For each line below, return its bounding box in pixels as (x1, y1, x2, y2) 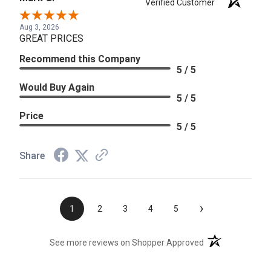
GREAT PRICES (19, 33, 83, 45)
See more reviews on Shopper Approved (50, 238, 204, 248)
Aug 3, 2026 (19, 23, 59, 32)
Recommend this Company (19, 53, 140, 65)
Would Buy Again (19, 82, 94, 94)
